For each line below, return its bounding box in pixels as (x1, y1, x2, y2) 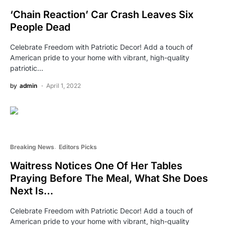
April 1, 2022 (46, 81, 81, 89)
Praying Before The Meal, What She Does (10, 172, 208, 184)
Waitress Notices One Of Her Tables (10, 159, 182, 172)
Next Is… (10, 184, 53, 197)
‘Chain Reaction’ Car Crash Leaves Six (10, 8, 193, 21)
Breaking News (10, 143, 54, 151)
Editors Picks (58, 143, 97, 151)
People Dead (10, 21, 70, 33)
